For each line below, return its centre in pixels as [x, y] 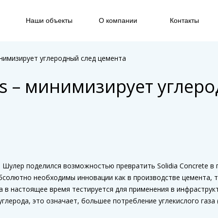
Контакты [184, 20]
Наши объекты [49, 20]
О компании [118, 20]
